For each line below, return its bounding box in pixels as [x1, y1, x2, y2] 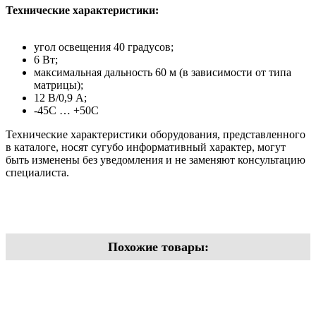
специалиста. [6, 166, 69, 178]
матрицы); [34, 78, 83, 91]
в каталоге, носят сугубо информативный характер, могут [6, 140, 286, 153]
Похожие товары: [107, 239, 209, 254]
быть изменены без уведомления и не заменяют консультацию [6, 153, 305, 166]
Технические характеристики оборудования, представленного [6, 128, 305, 140]
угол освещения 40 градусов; [34, 40, 174, 53]
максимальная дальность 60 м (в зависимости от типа [34, 66, 291, 78]
